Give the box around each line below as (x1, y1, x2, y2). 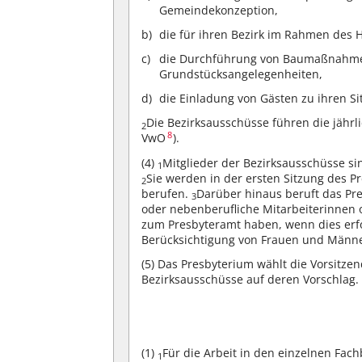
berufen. (141, 185, 192, 201)
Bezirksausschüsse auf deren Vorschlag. (141, 271, 360, 287)
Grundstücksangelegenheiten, (159, 65, 323, 82)
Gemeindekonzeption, (159, 2, 279, 18)
